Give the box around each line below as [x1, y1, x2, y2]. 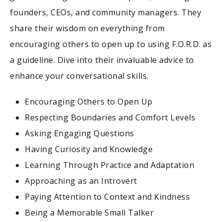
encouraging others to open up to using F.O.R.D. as [10, 39, 212, 50]
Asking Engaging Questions [25, 128, 134, 139]
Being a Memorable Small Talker [25, 207, 154, 219]
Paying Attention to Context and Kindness [25, 191, 190, 203]
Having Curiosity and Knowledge [25, 144, 153, 155]
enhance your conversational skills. [10, 70, 149, 82]
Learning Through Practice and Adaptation [25, 160, 194, 171]
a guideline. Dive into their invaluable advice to [10, 55, 194, 66]
